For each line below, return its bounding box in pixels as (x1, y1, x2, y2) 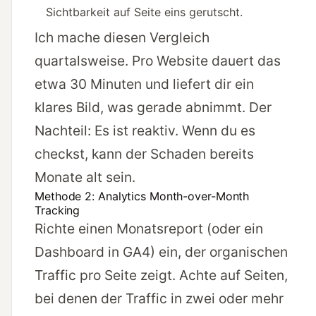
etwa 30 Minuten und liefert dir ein (35, 75, 254, 93)
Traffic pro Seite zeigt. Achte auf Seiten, (35, 267, 288, 284)
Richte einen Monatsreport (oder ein (35, 220, 263, 238)
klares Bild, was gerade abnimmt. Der (35, 99, 272, 116)
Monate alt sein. (35, 169, 135, 186)
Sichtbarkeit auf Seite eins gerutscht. (46, 5, 243, 20)
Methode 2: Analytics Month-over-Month (35, 189, 250, 204)
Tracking (35, 203, 80, 218)
